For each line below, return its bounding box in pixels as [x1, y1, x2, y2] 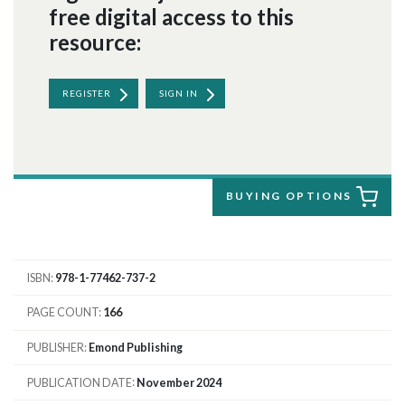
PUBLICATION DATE [27, 375, 132, 390]
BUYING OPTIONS [226, 189, 357, 203]
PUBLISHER [27, 340, 84, 354]
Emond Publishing [89, 340, 183, 354]
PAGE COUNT [27, 306, 99, 320]
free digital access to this [48, 3, 294, 30]
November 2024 [137, 375, 221, 390]
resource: [48, 28, 141, 55]
